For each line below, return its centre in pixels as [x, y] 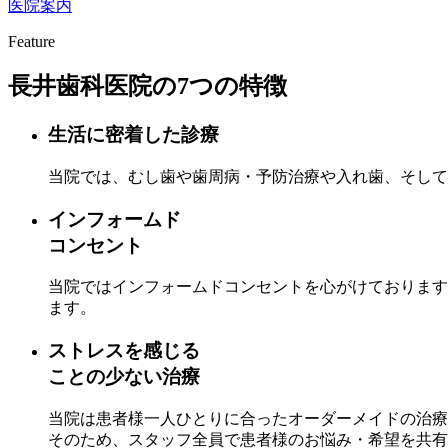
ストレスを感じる [124, 351]
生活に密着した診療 [133, 135]
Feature [31, 41]
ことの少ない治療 [124, 377]
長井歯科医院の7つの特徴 [147, 86]
